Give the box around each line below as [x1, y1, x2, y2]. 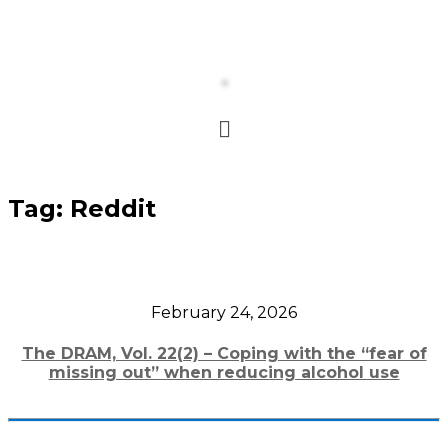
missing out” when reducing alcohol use [48, 362, 400, 382]
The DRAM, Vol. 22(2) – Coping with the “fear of [21, 343, 427, 363]
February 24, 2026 [151, 303, 297, 323]
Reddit [70, 194, 156, 224]
